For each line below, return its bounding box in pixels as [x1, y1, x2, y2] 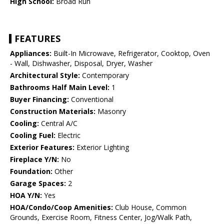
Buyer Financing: [10, 94, 69, 104]
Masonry [95, 106, 126, 116]
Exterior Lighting [74, 142, 129, 152]
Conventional [69, 94, 113, 104]
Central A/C [39, 118, 77, 128]
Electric [55, 130, 80, 140]
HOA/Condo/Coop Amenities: [10, 202, 113, 212]
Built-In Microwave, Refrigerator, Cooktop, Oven [51, 48, 210, 58]
